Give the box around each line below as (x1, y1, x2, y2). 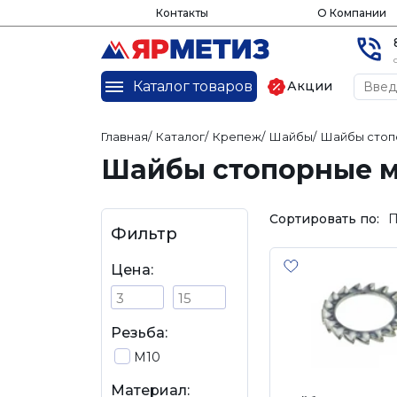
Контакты (155, 6, 208, 19)
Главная (101, 129, 148, 144)
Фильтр (111, 224, 177, 244)
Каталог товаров (132, 77, 253, 95)
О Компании (316, 6, 386, 19)
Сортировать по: (269, 210, 379, 227)
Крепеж (213, 129, 261, 144)
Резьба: (111, 324, 167, 341)
